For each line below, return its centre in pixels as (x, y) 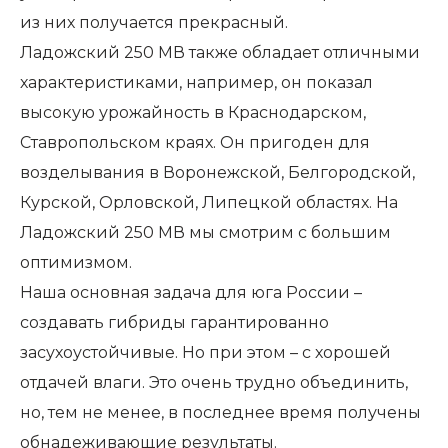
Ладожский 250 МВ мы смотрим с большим (205, 233)
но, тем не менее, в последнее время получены (220, 413)
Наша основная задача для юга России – (191, 293)
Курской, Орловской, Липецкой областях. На (209, 203)
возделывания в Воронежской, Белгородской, (217, 173)
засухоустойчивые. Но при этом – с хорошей (205, 353)
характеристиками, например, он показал (196, 83)
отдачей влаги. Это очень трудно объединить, (214, 383)
